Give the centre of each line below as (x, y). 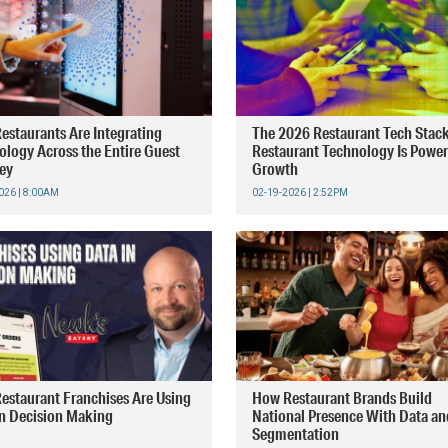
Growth (275, 168)
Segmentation (295, 433)
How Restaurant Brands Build (342, 397)
